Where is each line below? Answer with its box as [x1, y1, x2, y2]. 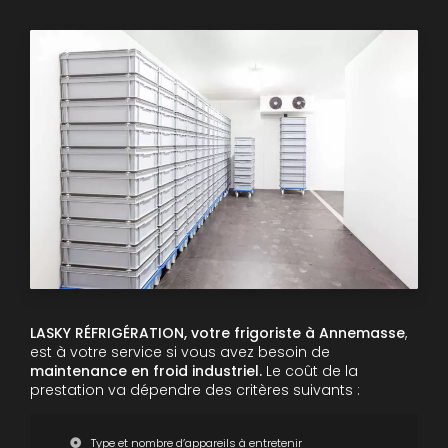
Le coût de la [262, 361, 358, 382]
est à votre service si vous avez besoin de [30, 342, 330, 363]
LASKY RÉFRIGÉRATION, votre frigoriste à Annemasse [30, 323, 405, 344]
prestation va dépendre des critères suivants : [30, 380, 360, 401]
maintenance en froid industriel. [30, 361, 262, 382]
